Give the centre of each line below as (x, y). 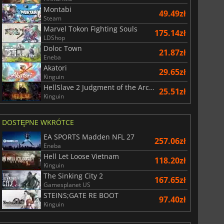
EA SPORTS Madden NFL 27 (89, 136)
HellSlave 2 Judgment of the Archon (151, 87)
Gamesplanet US (67, 184)
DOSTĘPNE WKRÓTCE (38, 122)
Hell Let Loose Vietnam (81, 156)
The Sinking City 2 (73, 175)
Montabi (57, 9)
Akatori (55, 67)
